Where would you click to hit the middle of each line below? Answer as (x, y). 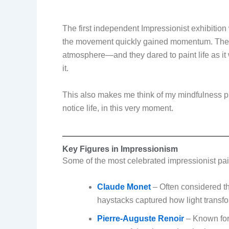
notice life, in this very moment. (118, 108)
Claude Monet (124, 187)
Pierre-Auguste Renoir (141, 219)
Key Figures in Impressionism (120, 149)
